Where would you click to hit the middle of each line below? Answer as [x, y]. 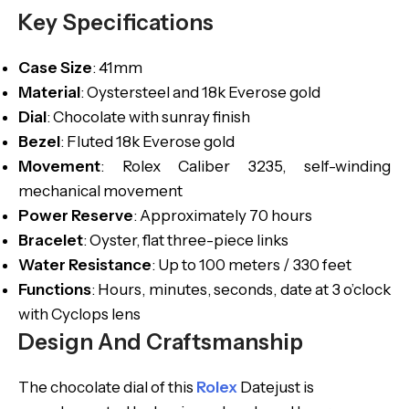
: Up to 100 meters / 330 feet [252, 265]
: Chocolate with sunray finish [148, 117]
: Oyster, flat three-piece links [186, 240]
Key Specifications [116, 22]
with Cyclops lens [79, 314]
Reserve [102, 215]
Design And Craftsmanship [161, 342]
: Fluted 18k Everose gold [147, 142]
